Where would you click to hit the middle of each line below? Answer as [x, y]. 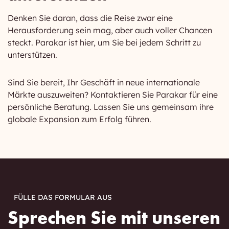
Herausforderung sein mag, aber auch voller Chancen [110, 30]
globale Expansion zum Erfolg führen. [79, 119]
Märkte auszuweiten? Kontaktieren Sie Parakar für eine [113, 95]
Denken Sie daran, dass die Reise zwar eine [90, 18]
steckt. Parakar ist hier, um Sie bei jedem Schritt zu [104, 43]
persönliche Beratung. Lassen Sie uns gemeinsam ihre [111, 107]
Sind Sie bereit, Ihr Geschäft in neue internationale [104, 83]
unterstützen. [32, 55]
